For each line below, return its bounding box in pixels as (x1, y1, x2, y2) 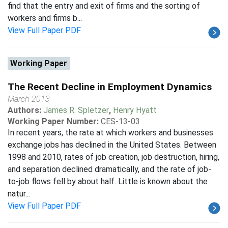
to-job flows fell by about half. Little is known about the (8, 177, 208, 186)
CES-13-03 (101, 117, 140, 126)
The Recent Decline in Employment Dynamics (8, 81, 212, 93)
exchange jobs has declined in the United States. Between (8, 140, 216, 150)
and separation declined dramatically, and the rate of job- (8, 164, 211, 174)
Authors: (8, 105, 43, 115)
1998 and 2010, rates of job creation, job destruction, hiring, (8, 152, 219, 162)
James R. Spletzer (43, 105, 109, 115)
